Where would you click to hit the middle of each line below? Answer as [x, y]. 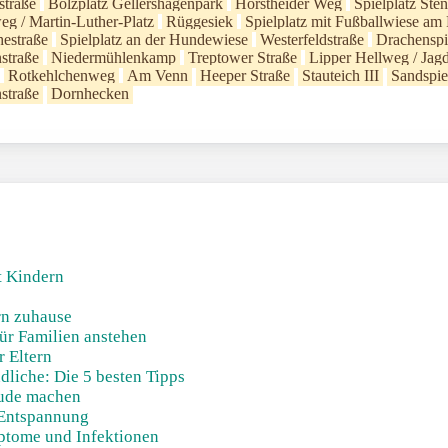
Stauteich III [340, 75]
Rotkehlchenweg [61, 75]
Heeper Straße [245, 75]
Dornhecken [90, 93]
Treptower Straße [242, 57]
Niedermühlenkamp [113, 57]
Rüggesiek [199, 21]
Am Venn [157, 75]
